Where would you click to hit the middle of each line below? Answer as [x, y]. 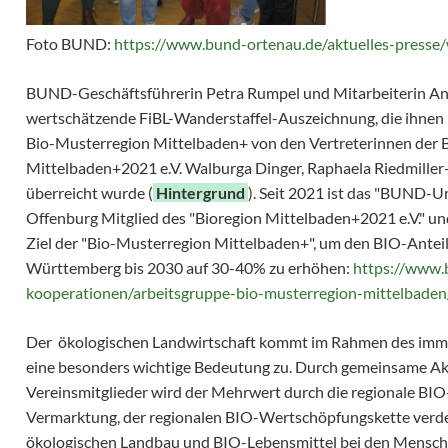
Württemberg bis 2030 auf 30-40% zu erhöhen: [189, 268]
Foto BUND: [70, 44]
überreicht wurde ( [89, 193]
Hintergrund [200, 193]
